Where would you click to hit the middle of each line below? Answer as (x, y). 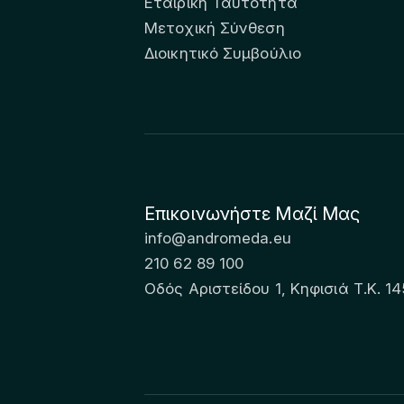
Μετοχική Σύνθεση (215, 28)
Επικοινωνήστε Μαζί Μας (252, 213)
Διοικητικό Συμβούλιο (223, 53)
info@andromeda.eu (218, 238)
